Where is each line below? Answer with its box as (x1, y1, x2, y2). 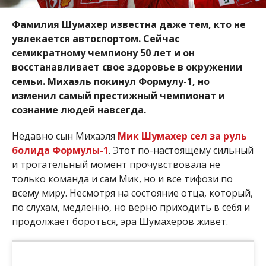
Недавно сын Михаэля (11, 129, 118, 142)
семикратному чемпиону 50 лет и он (11, 46, 195, 59)
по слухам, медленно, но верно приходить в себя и (11, 201, 250, 214)
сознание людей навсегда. (11, 103, 146, 116)
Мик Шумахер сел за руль (117, 129, 247, 142)
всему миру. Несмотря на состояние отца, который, (11, 186, 253, 199)
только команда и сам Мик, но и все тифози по (11, 172, 233, 185)
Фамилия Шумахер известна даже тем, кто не (11, 18, 246, 31)
